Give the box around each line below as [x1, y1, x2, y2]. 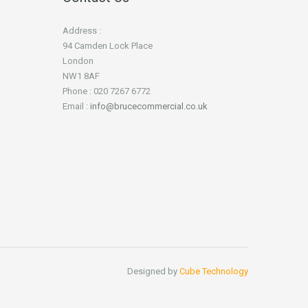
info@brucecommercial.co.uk [90, 100, 208, 111]
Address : [63, 25, 101, 36]
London [63, 55, 93, 66]
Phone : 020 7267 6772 [63, 85, 151, 96]
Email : [63, 100, 90, 111]
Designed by [127, 265, 179, 276]
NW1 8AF [63, 70, 100, 81]
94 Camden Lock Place [63, 40, 153, 51]
